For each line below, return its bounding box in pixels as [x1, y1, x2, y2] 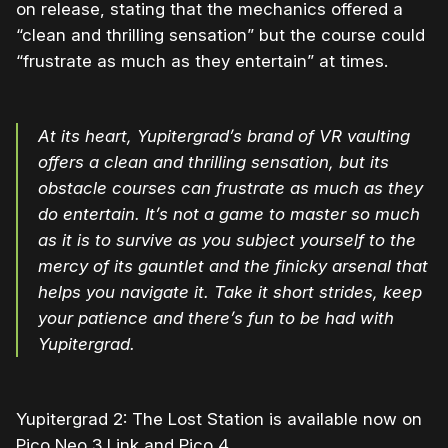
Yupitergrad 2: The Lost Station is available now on [16, 409, 422, 430]
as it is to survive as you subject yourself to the [38, 230, 416, 251]
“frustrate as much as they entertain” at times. [16, 51, 388, 72]
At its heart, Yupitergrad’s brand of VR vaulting [38, 126, 410, 147]
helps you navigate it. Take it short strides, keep [38, 282, 422, 303]
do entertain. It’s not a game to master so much [38, 204, 420, 225]
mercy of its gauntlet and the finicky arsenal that [38, 256, 428, 277]
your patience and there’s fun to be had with [38, 308, 394, 329]
